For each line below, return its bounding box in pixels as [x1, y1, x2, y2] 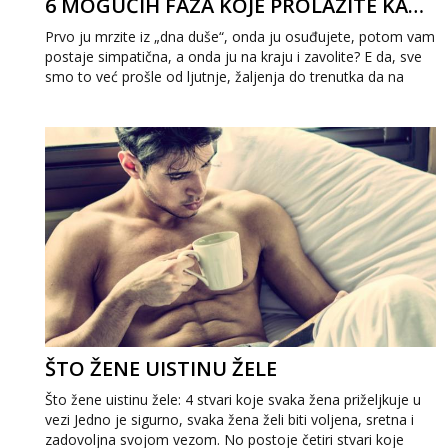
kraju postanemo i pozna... [45, 87, 216, 106]
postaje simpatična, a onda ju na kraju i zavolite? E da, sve [45, 47, 422, 66]
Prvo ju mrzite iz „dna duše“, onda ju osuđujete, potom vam [45, 27, 435, 46]
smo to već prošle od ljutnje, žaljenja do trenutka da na [45, 67, 404, 86]
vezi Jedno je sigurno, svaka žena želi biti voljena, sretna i [45, 410, 414, 429]
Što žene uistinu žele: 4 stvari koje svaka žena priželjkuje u [45, 390, 421, 409]
